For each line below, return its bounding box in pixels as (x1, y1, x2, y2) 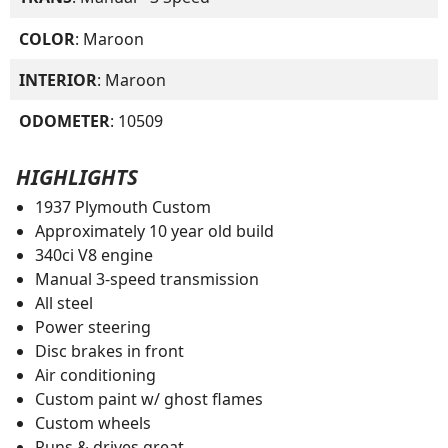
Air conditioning (34, 363, 156, 386)
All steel (34, 291, 93, 314)
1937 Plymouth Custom (34, 195, 211, 218)
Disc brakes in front (34, 339, 184, 362)
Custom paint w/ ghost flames (34, 387, 263, 410)
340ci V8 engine (34, 243, 153, 266)
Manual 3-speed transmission (34, 267, 259, 290)
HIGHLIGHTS (15, 162, 138, 191)
